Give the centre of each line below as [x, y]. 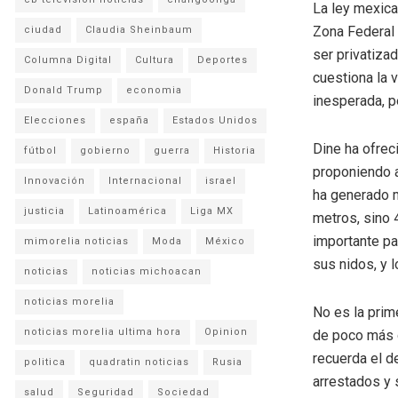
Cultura [155, 60]
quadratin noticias [139, 362]
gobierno [105, 150]
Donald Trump [64, 90]
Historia [235, 150]
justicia [44, 211]
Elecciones [55, 120]
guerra [172, 150]
